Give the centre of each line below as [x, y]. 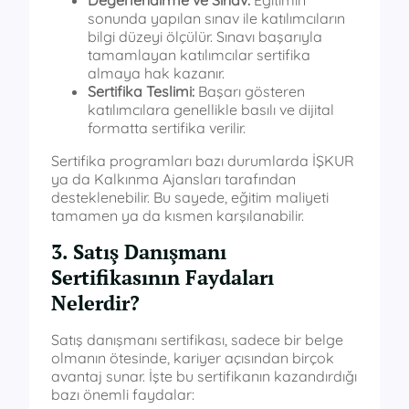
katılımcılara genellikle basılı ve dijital [211, 110]
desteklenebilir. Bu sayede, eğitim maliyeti [190, 198]
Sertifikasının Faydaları [163, 278]
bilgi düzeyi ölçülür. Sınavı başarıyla [205, 37]
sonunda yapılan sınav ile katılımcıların [216, 19]
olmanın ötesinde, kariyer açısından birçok [193, 358]
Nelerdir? [95, 303]
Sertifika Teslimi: [141, 92]
